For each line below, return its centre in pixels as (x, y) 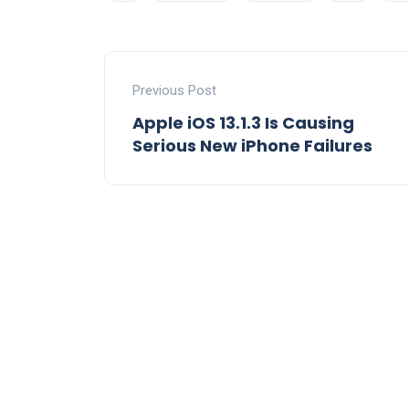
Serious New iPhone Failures (252, 145)
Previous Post (174, 90)
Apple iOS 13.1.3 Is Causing (243, 122)
